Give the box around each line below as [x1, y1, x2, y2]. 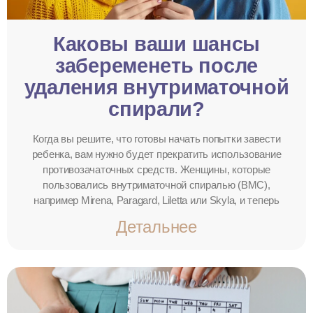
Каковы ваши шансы [52, 32, 261, 55]
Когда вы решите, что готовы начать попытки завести [32, 132, 281, 145]
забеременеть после [54, 54, 259, 77]
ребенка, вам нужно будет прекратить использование [31, 147, 282, 160]
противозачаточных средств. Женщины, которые [42, 163, 271, 175]
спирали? [108, 97, 205, 120]
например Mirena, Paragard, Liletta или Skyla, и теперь [34, 194, 279, 206]
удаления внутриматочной [24, 75, 289, 99]
